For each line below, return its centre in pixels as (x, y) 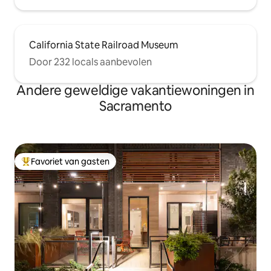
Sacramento (135, 106)
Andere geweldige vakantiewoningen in (135, 91)
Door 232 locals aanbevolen (90, 62)
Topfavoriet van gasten (67, 167)
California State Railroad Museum (103, 45)
